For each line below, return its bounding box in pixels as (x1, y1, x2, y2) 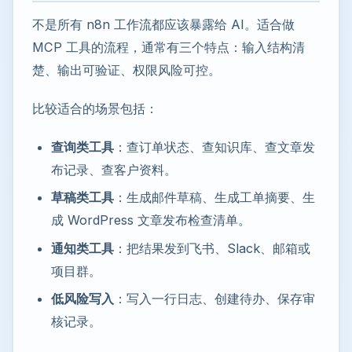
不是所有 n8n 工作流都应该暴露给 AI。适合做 (32, 16, 295, 33)
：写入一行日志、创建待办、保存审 (114, 291, 315, 307)
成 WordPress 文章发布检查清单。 (51, 212, 251, 229)
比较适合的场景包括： (32, 101, 158, 117)
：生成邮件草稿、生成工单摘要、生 (114, 189, 315, 206)
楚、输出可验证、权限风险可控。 (32, 62, 221, 79)
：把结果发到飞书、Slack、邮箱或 (114, 240, 310, 256)
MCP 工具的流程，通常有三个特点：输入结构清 (32, 39, 305, 56)
